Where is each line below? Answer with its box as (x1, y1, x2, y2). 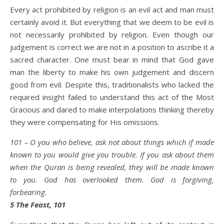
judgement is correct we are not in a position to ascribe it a (10, 41, 214, 52)
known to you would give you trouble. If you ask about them (10, 149, 214, 159)
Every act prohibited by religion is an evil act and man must (10, 4, 214, 14)
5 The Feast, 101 (10, 199, 65, 209)
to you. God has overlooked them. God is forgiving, (10, 174, 214, 184)
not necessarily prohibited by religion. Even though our (10, 29, 214, 39)
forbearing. (10, 186, 47, 197)
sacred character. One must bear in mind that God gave (10, 54, 214, 64)
